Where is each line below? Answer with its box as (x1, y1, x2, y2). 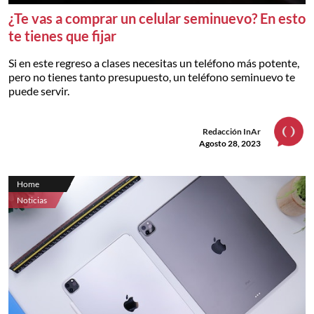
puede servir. (8, 83, 69, 97)
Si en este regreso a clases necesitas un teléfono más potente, (8, 55, 299, 69)
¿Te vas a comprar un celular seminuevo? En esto (8, 9, 306, 27)
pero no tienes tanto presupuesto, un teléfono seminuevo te (8, 69, 295, 83)
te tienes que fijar (8, 27, 116, 44)
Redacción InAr (203, 125, 261, 137)
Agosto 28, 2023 (199, 137, 261, 149)
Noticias (17, 194, 47, 205)
